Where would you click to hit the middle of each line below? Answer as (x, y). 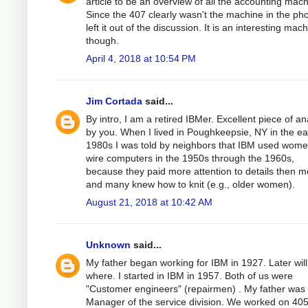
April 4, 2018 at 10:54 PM (141, 58)
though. (102, 40)
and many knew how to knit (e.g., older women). (190, 184)
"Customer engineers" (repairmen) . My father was (196, 288)
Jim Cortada (114, 101)
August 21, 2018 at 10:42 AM (149, 202)
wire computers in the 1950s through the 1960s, (190, 158)
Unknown (108, 244)
